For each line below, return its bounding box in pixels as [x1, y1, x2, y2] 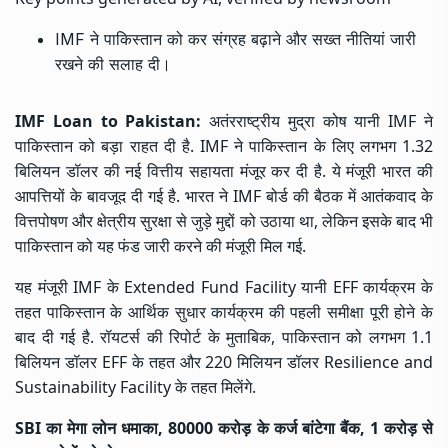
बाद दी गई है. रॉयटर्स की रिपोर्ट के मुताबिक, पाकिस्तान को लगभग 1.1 [15, 325, 433, 348]
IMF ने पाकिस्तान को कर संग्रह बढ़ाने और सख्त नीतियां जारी [55, 28, 416, 49]
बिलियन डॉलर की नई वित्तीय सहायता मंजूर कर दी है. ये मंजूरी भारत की [15, 159, 433, 182]
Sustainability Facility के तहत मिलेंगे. [15, 375, 260, 398]
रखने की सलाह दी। [55, 53, 171, 74]
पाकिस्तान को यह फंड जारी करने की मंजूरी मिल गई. [15, 234, 310, 257]
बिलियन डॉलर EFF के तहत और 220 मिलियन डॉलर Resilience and [15, 350, 433, 373]
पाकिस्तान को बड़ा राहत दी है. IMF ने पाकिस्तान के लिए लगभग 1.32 [15, 134, 433, 157]
